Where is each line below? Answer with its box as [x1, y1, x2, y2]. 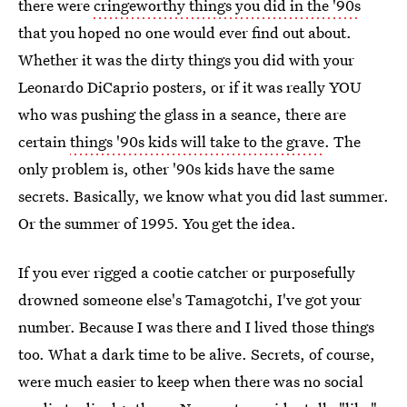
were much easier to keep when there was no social [18, 371, 363, 392]
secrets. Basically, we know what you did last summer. [18, 185, 389, 206]
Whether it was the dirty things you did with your [18, 49, 354, 70]
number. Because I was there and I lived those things [18, 316, 374, 337]
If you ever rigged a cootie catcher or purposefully [18, 262, 355, 283]
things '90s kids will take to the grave [70, 131, 324, 152]
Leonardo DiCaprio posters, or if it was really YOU [18, 76, 362, 97]
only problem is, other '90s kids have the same [18, 158, 334, 179]
